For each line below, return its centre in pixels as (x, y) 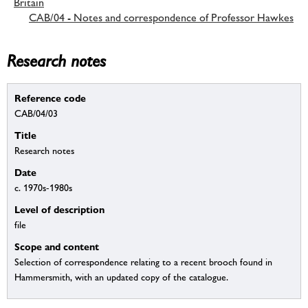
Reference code (50, 98)
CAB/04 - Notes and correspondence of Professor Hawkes (161, 17)
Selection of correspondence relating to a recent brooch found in (143, 262)
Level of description (59, 210)
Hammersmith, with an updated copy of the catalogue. (121, 277)
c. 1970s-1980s (43, 188)
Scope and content (57, 247)
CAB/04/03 (36, 114)
